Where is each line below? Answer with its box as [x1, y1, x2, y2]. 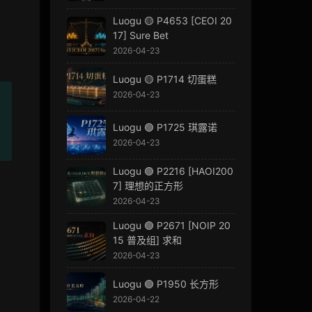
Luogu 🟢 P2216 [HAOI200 [112, 165, 233, 178]
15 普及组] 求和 [112, 234, 182, 247]
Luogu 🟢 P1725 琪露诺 [112, 121, 217, 134]
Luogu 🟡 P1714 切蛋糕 [112, 73, 217, 86]
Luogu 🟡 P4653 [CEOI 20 [112, 15, 232, 27]
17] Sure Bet [112, 29, 169, 42]
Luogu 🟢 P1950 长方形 [112, 278, 219, 290]
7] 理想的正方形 [112, 180, 183, 192]
